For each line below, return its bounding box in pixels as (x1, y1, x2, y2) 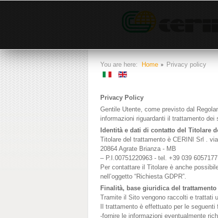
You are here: (100, 61, 142, 68)
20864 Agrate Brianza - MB (100, 145, 176, 152)
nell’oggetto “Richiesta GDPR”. (100, 173, 186, 180)
